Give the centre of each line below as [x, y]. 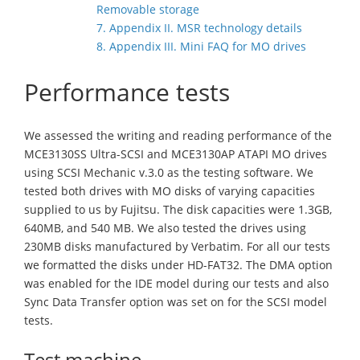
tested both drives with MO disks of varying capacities [170, 191]
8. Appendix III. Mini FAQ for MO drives [201, 46]
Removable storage [148, 9]
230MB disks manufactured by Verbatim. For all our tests [177, 246]
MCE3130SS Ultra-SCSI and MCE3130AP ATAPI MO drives [176, 154]
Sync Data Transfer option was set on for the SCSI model [176, 302]
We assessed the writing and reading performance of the [178, 135]
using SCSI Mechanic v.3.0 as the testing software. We [169, 172]
